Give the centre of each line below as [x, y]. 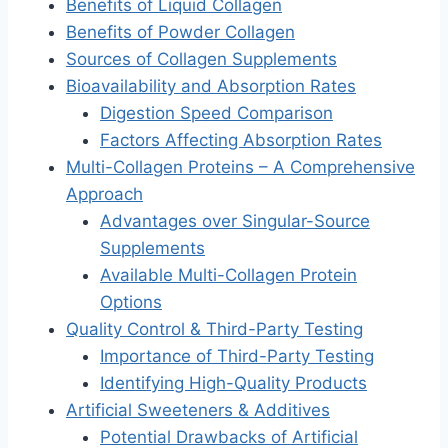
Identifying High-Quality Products [233, 383]
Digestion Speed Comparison [216, 113]
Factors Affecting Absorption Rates [241, 140]
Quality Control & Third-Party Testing [214, 329]
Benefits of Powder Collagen [180, 32]
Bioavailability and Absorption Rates [211, 86]
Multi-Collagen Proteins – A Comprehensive [240, 167]
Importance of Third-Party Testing [237, 356]
